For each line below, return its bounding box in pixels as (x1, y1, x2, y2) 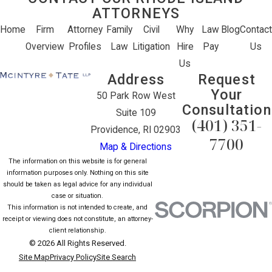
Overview (25, 41, 64, 53)
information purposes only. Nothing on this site (6, 169, 149, 177)
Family (106, 24, 132, 36)
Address (107, 71, 165, 89)
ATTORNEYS (92, 5, 180, 22)
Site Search (97, 253, 136, 262)
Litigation (132, 41, 171, 53)
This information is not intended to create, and (7, 203, 148, 212)
